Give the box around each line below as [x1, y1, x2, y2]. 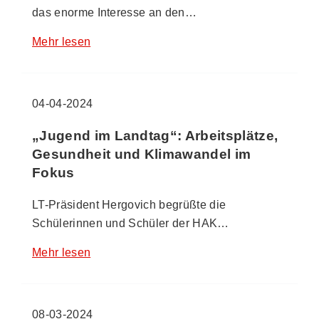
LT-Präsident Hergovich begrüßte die [32, 198, 226, 211]
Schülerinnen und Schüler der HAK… [32, 216, 229, 229]
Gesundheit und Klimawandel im [32, 147, 251, 162]
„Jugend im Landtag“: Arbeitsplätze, [32, 128, 278, 144]
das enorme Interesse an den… [32, 6, 197, 19]
